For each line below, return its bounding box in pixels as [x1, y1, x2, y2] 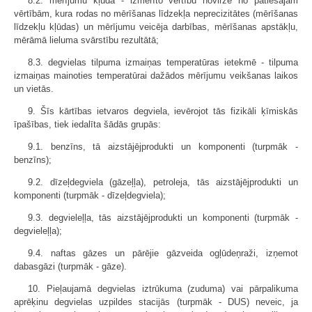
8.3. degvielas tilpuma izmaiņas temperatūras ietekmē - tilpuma [28, 57, 298, 68]
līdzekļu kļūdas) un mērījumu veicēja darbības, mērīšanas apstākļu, [14, 22, 298, 32]
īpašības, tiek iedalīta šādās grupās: [14, 119, 161, 130]
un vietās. [14, 84, 54, 94]
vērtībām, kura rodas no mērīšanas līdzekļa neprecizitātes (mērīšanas [14, 8, 298, 19]
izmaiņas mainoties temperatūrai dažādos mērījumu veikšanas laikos [14, 70, 298, 81]
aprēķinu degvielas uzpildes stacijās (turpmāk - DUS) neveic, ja [14, 297, 298, 307]
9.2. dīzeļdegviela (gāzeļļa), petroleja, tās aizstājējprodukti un [28, 177, 298, 187]
